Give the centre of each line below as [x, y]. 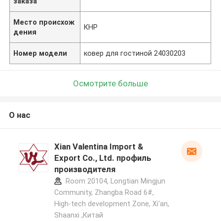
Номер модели [40, 53]
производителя [85, 169]
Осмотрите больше [110, 83]
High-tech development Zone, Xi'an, [111, 204]
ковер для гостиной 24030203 [135, 53]
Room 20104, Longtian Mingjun [114, 181]
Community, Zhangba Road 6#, [104, 193]
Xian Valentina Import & [98, 147]
